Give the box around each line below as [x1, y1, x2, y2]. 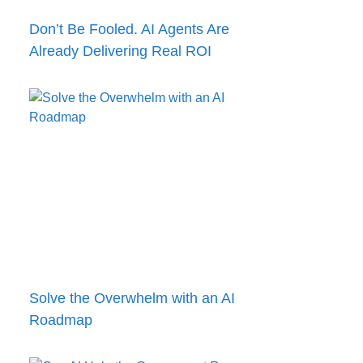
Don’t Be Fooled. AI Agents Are [29, 21, 229, 38]
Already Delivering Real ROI [29, 43, 211, 60]
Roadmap [29, 311, 92, 328]
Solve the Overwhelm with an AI [29, 289, 235, 306]
